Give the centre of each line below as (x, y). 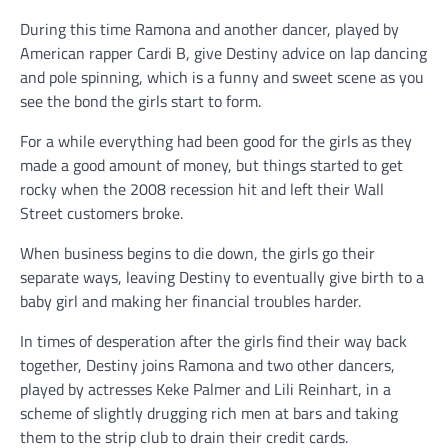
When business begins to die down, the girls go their (197, 253)
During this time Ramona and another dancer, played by (209, 29)
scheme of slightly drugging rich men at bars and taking (209, 413)
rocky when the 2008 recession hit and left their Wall (202, 189)
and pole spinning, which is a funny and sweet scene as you (222, 77)
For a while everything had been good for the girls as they (216, 141)
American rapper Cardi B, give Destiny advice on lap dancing (223, 53)
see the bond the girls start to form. (142, 101)
